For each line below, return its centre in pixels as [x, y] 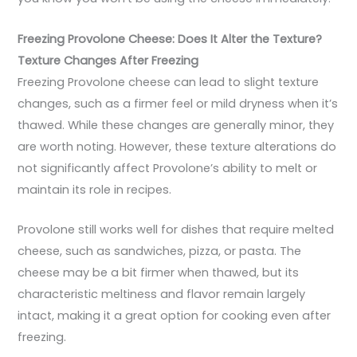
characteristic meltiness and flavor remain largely [162, 294]
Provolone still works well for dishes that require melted [176, 230]
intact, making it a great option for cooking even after [175, 316]
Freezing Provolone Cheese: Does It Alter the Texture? [170, 39]
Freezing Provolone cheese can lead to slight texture [169, 82]
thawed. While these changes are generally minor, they [176, 125]
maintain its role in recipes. [95, 189]
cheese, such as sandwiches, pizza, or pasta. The [160, 251]
